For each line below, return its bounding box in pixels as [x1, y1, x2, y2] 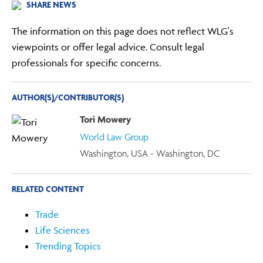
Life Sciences [35, 224, 90, 236]
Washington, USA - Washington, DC [79, 147, 220, 160]
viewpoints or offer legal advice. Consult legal [12, 41, 205, 53]
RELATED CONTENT [12, 183, 85, 195]
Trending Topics [35, 240, 102, 252]
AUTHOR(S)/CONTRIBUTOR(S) [12, 91, 124, 103]
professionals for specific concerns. [12, 56, 161, 69]
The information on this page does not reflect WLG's [12, 25, 234, 37]
